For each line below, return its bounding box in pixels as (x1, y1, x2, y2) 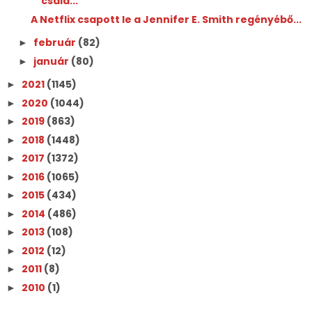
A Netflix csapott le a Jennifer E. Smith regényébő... (30, 12, 302, 26)
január (33, 54, 71, 68)
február (33, 36, 78, 50)
